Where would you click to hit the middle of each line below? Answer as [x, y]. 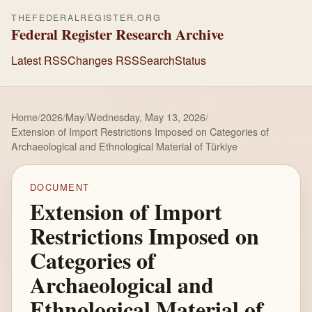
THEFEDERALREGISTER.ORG [86, 17]
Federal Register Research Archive [117, 34]
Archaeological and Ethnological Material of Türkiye [124, 146]
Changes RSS [103, 60]
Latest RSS [39, 60]
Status [190, 60]
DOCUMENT [60, 187]
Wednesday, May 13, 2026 [146, 117]
